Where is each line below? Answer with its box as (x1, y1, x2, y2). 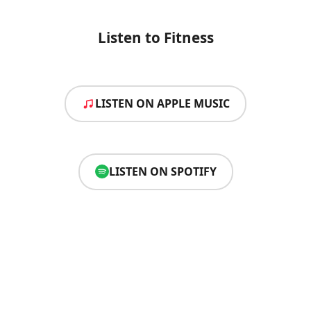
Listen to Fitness (97, 27, 214, 47)
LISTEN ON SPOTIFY (108, 163, 217, 179)
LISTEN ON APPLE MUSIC (95, 96, 230, 112)
